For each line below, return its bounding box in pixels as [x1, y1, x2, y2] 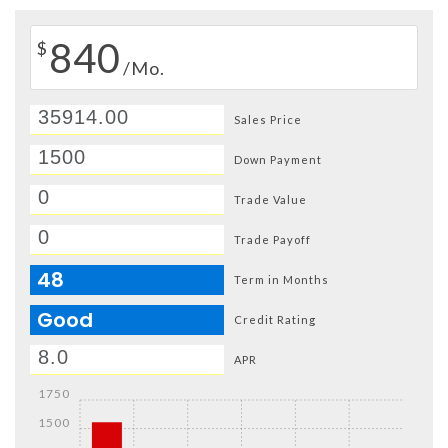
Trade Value [234, 192, 307, 206]
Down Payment [234, 152, 322, 166]
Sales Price [234, 112, 302, 126]
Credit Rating [234, 312, 316, 326]
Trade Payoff [234, 232, 311, 246]
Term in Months [234, 272, 329, 286]
